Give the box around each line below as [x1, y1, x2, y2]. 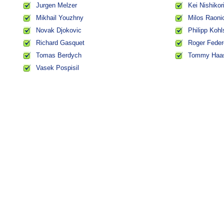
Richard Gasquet [36, 39, 84, 46]
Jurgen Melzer [36, 1, 77, 9]
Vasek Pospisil [36, 64, 79, 71]
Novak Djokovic [36, 26, 81, 34]
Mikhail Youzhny [36, 14, 83, 21]
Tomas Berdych [36, 51, 81, 59]
